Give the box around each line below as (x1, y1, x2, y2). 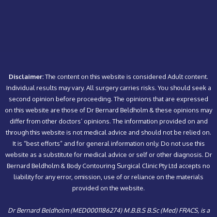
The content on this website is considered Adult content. (44, 73, 208, 81)
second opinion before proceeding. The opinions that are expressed (9, 95, 208, 103)
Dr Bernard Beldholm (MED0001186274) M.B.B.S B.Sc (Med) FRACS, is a (7, 206, 210, 215)
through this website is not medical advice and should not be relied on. (6, 128, 211, 137)
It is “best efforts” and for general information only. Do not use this (12, 139, 205, 148)
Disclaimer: (9, 73, 44, 81)
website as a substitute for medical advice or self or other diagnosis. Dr (5, 151, 212, 159)
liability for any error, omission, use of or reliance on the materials (14, 173, 203, 181)
